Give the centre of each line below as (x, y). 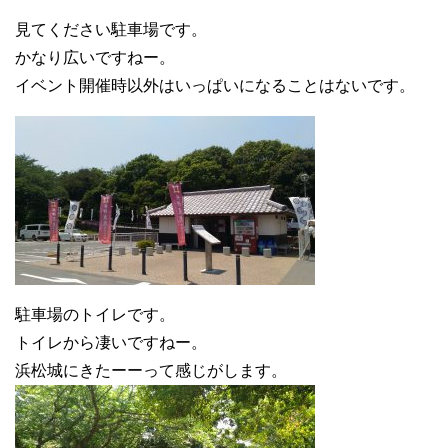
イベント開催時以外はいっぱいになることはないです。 (215, 86)
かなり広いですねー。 (95, 58)
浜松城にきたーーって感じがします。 (151, 371)
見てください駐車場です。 (111, 30)
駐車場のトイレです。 (95, 315)
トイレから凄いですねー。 (111, 343)
